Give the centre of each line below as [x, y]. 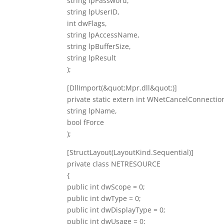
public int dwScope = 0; [106, 186]
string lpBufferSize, [99, 46]
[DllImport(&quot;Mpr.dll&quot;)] [122, 87]
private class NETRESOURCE [114, 163]
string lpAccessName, [103, 34]
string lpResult [92, 57]
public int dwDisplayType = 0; [116, 209]
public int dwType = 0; [104, 198]
